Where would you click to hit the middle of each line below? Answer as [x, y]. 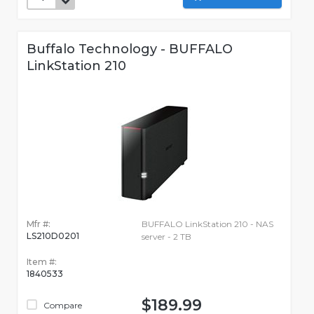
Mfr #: [39, 224]
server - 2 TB [166, 237]
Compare [62, 306]
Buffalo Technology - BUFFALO [130, 49]
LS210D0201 [53, 236]
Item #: [42, 262]
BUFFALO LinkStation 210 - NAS [207, 224]
